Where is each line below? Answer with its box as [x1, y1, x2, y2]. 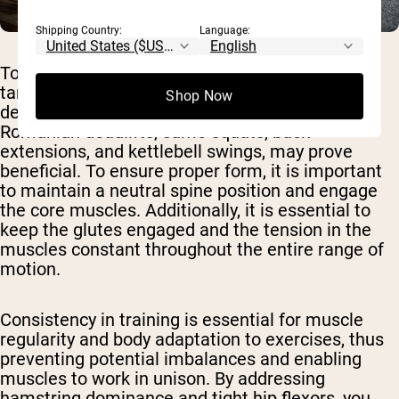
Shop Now [166, 87, 233, 104]
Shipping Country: [36, 24, 122, 37]
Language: [199, 24, 250, 37]
